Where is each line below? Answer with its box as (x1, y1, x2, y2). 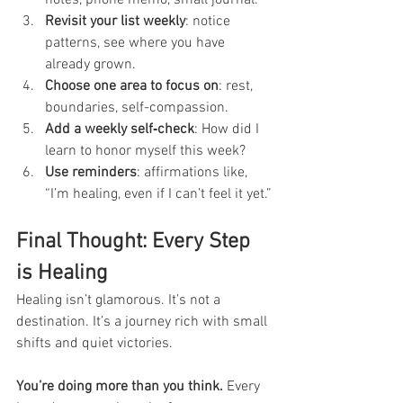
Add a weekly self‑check (45, 120, 194, 139)
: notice (185, 12, 234, 31)
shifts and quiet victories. (16, 334, 173, 353)
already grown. (45, 55, 136, 74)
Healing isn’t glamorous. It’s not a (16, 291, 224, 309)
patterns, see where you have (45, 33, 228, 52)
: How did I (194, 120, 263, 139)
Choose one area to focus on (45, 76, 219, 95)
